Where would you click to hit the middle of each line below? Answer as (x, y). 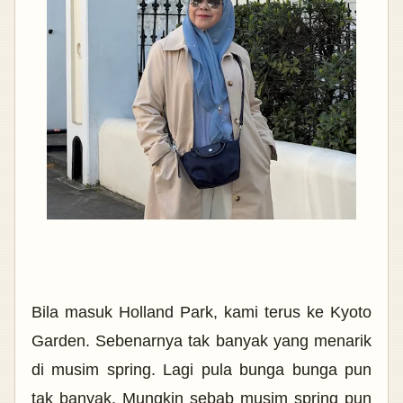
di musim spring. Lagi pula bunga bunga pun (201, 369)
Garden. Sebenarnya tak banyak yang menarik (201, 340)
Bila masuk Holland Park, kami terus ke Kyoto (201, 312)
